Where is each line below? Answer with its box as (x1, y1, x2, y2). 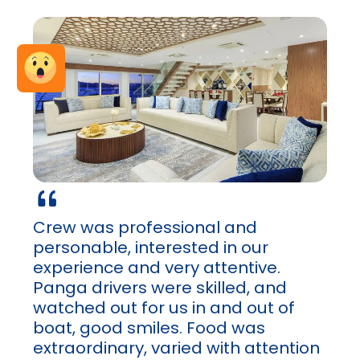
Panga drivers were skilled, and (32, 276, 287, 300)
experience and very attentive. (32, 256, 280, 280)
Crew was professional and (32, 216, 257, 239)
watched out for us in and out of (32, 297, 295, 320)
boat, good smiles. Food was (32, 317, 265, 340)
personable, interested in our (32, 236, 268, 260)
